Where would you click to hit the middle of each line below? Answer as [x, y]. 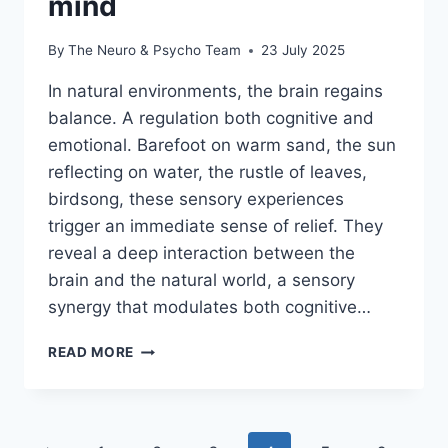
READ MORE [91, 352]
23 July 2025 [303, 50]
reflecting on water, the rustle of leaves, [207, 172]
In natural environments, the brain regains [215, 91]
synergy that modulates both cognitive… [209, 307]
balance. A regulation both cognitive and [211, 118]
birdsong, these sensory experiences [196, 199]
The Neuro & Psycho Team [155, 50]
